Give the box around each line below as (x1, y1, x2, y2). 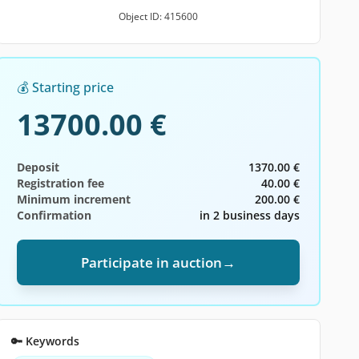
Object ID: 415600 (118, 10, 198, 23)
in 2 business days (199, 208, 300, 223)
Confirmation (16, 208, 91, 223)
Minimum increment (16, 192, 131, 207)
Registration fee (16, 175, 104, 191)
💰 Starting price (16, 79, 114, 96)
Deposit (16, 159, 59, 175)
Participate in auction (80, 253, 222, 272)
